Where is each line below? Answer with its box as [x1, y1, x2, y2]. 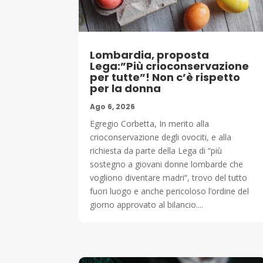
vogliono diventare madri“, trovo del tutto [90, 171, 248, 183]
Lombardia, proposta [90, 47, 210, 62]
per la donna [90, 80, 161, 96]
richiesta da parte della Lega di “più [90, 144, 222, 156]
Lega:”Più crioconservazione [90, 58, 249, 73]
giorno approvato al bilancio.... [90, 198, 204, 210]
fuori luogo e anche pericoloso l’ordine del [90, 185, 249, 197]
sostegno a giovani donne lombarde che [90, 158, 244, 170]
